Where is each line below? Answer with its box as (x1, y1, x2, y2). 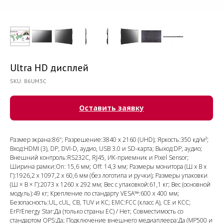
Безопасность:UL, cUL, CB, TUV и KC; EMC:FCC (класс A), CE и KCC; (10, 198, 191, 207)
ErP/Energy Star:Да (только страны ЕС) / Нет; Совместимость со (10, 207, 183, 216)
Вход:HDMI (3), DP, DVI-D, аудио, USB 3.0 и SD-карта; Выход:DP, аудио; (10, 144, 202, 153)
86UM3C (24, 77, 46, 85)
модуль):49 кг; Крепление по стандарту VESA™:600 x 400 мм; (10, 189, 179, 198)
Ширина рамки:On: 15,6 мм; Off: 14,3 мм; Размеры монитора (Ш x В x (10, 162, 207, 171)
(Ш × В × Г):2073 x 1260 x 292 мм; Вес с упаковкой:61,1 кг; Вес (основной (10, 180, 211, 189)
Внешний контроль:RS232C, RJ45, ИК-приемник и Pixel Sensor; (10, 153, 189, 162)
